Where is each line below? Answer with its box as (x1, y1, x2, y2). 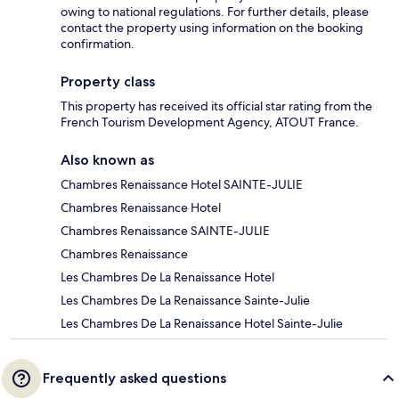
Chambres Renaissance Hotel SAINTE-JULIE (61, 176, 303, 193)
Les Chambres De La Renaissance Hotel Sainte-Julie (61, 315, 343, 332)
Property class (61, 73, 155, 91)
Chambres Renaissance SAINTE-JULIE (61, 223, 270, 240)
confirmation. (61, 36, 134, 53)
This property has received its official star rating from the (61, 98, 372, 115)
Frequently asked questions (43, 370, 226, 387)
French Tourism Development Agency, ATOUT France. (61, 114, 359, 131)
